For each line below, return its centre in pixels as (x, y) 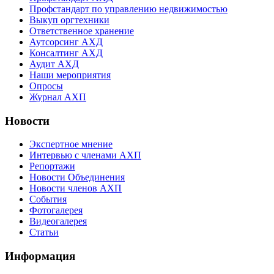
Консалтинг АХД (66, 53)
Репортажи (52, 166)
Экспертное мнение (71, 144)
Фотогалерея (56, 210)
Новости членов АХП (76, 188)
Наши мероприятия (70, 75)
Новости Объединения (77, 177)
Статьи (44, 232)
